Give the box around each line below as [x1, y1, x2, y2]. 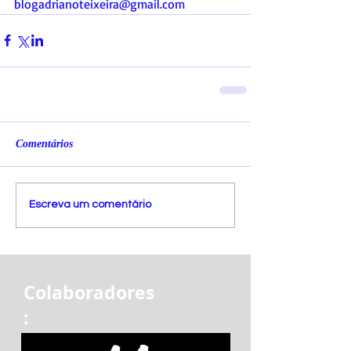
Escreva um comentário [29, 199, 151, 211]
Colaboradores [24, 279, 154, 305]
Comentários [16, 137, 73, 150]
